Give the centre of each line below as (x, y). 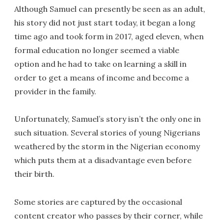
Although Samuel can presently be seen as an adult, (110, 9)
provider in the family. (55, 91)
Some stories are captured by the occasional (98, 202)
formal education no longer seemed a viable (97, 50)
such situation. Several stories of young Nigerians (108, 133)
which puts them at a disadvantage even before (103, 160)
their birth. (35, 174)
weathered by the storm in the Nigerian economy (107, 147)
